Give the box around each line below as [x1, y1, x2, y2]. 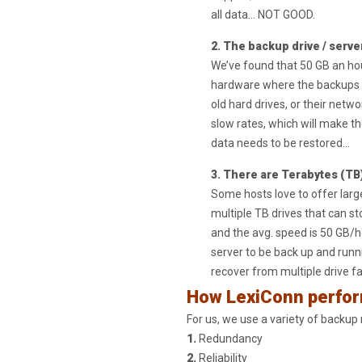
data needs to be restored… [210, 137, 350, 149]
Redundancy [196, 332, 263, 345]
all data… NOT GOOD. [210, 8, 315, 21]
